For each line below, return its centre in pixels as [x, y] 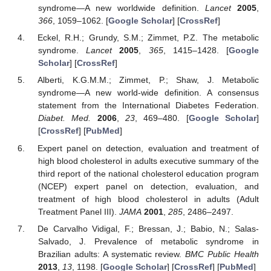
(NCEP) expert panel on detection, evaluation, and [148, 186]
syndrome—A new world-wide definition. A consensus [148, 93]
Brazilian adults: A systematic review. [112, 254]
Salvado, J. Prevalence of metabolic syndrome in [148, 241]
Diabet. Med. [64, 118]
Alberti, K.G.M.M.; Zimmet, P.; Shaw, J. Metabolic [148, 80]
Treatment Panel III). [78, 211]
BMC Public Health [222, 254]
